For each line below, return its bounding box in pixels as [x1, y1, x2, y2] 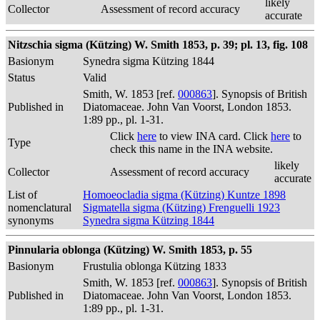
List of [8, 189, 37, 201]
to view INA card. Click [156, 130, 271, 142]
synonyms [8, 214, 54, 226]
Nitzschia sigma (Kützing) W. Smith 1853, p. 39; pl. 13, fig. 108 [8, 39, 308, 51]
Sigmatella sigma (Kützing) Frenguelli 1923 [83, 201, 280, 214]
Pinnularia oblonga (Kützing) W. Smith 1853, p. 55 [8, 244, 252, 256]
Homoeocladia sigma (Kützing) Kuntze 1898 [83, 189, 286, 201]
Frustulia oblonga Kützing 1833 [83, 260, 226, 272]
